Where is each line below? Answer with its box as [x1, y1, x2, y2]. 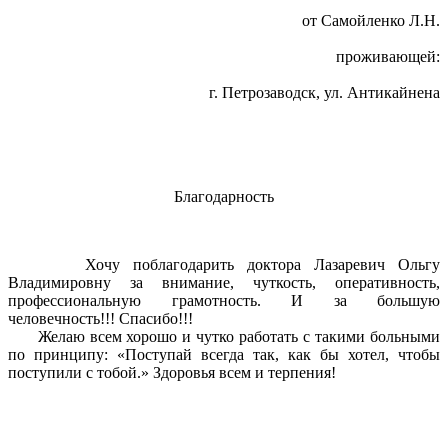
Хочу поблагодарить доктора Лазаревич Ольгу [8, 256, 440, 274]
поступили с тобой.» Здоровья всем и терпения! [8, 364, 336, 382]
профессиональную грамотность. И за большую [8, 292, 440, 310]
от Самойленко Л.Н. [302, 12, 440, 30]
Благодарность [174, 188, 274, 206]
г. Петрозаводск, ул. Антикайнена [209, 84, 440, 102]
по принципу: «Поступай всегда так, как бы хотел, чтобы [8, 346, 440, 364]
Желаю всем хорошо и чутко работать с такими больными [8, 328, 440, 346]
